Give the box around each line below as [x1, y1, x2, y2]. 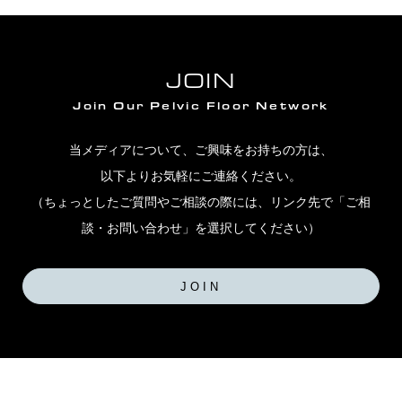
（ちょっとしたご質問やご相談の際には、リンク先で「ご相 [31, 194, 371, 209]
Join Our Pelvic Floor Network [73, 97, 329, 112]
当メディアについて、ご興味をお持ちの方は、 [69, 142, 333, 157]
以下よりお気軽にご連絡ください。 [100, 168, 301, 183]
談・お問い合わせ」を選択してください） [82, 220, 320, 235]
